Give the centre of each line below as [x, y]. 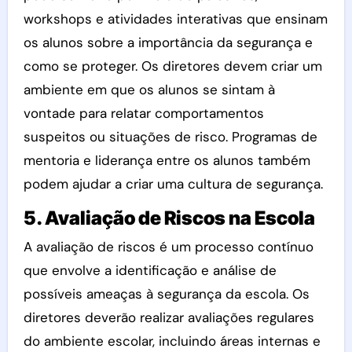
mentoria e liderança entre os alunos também [167, 160]
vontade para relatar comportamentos [143, 113]
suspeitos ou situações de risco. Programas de [170, 136]
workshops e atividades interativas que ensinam [175, 18]
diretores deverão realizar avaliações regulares [169, 317]
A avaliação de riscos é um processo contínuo [168, 247]
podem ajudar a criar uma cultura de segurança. [173, 183]
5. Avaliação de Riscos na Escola [169, 218]
